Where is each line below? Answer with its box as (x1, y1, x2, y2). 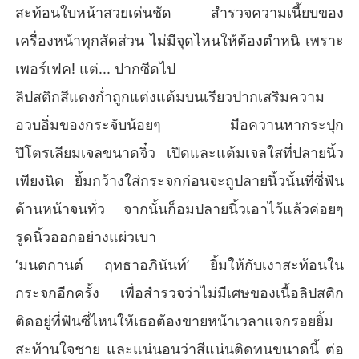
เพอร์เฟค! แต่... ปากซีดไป (15, 59, 176, 77)
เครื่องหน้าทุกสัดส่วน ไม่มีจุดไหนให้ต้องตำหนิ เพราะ (15, 31, 344, 49)
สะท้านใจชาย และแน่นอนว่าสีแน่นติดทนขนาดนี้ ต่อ (15, 340, 344, 357)
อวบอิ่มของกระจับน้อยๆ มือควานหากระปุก (15, 115, 344, 133)
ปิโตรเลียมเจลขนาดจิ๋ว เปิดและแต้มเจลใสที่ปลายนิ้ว (15, 143, 344, 161)
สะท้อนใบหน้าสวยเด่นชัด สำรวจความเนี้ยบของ (15, 3, 344, 21)
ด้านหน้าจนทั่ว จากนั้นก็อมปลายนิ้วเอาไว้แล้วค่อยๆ (15, 200, 344, 217)
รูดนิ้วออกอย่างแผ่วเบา (15, 228, 157, 245)
